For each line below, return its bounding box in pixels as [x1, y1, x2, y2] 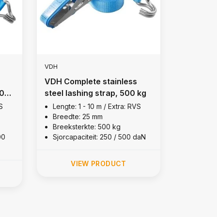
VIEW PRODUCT [71, 159, 126, 168]
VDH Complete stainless [44, 76, 137, 86]
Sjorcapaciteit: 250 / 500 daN [52, 132, 146, 141]
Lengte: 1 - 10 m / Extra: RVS [52, 102, 141, 110]
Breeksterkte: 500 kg [52, 122, 121, 131]
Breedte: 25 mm [52, 112, 103, 121]
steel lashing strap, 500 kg [44, 88, 146, 98]
